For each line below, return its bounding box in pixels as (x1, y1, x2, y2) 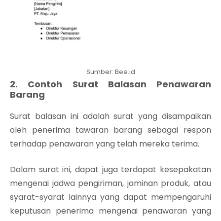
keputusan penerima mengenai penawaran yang (10, 205, 211, 217)
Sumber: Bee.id (86, 67, 135, 76)
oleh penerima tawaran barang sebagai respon (10, 124, 211, 136)
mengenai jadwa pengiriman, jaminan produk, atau (10, 177, 211, 189)
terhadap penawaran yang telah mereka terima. (10, 138, 199, 149)
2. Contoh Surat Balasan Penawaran (10, 77, 211, 90)
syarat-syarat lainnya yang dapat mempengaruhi (10, 191, 211, 203)
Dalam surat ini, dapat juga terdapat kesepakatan (10, 163, 211, 175)
